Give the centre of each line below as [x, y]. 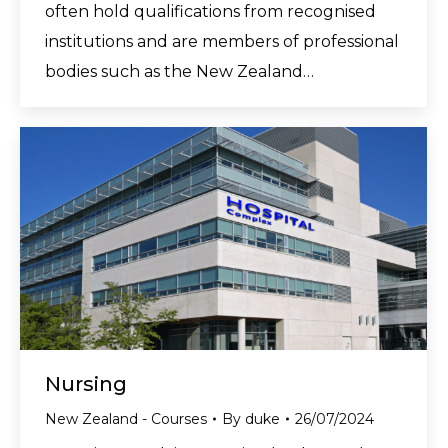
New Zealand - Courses [126, 418]
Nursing [86, 383]
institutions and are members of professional [222, 41]
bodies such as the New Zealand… [179, 71]
